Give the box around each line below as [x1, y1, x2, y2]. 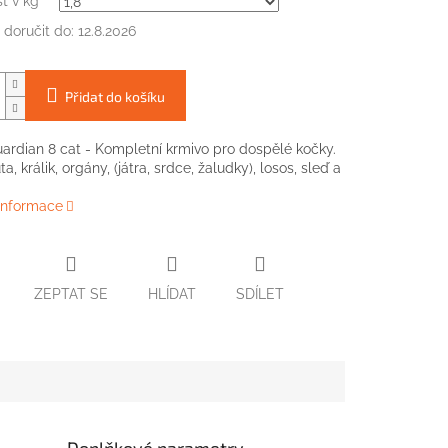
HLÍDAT [147, 285, 196, 302]
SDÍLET [235, 285, 284, 302]
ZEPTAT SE [33, 285, 108, 302]
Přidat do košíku [64, 88, 165, 106]
